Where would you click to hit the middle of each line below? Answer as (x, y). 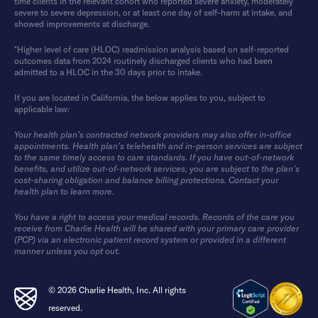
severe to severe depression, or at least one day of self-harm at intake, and (153, 12)
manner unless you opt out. (67, 251)
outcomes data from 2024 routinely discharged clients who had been (143, 60)
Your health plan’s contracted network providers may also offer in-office (153, 134)
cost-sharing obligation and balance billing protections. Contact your (146, 180)
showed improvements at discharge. (82, 23)
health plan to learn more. (64, 191)
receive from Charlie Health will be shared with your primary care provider (157, 228)
